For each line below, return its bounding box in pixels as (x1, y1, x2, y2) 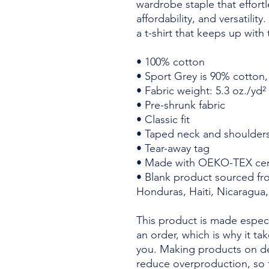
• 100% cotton (136, 55, 205, 68)
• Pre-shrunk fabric (136, 98, 225, 112)
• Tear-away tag (136, 142, 210, 155)
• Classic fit (136, 113, 190, 126)
